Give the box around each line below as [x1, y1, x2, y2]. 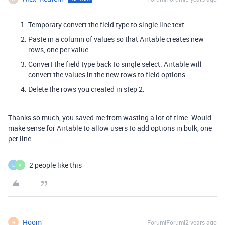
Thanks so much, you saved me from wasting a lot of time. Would [8, 113, 211, 122]
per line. [8, 134, 33, 143]
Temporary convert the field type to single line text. [28, 20, 186, 29]
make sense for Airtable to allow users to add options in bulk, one [8, 123, 212, 133]
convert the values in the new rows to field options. [28, 70, 187, 79]
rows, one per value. [28, 45, 90, 54]
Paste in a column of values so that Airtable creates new [28, 34, 204, 44]
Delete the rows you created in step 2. [28, 84, 145, 94]
